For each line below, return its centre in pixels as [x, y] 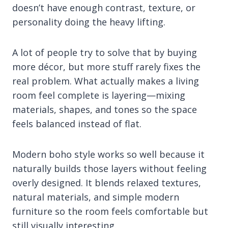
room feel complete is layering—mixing [99, 95]
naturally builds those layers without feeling [109, 168]
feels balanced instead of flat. [77, 123]
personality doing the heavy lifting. [89, 22]
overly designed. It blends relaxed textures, [107, 182]
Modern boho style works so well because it [108, 154]
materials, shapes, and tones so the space [105, 109]
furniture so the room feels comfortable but [110, 211]
